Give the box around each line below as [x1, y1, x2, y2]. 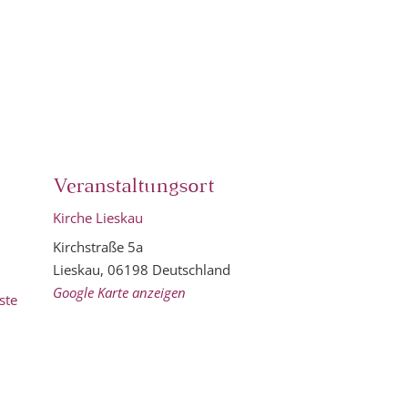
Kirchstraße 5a [52, 238, 143, 256]
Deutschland [151, 260, 230, 279]
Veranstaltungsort [52, 177, 214, 196]
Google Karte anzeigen [52, 283, 186, 301]
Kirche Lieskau [52, 208, 143, 227]
